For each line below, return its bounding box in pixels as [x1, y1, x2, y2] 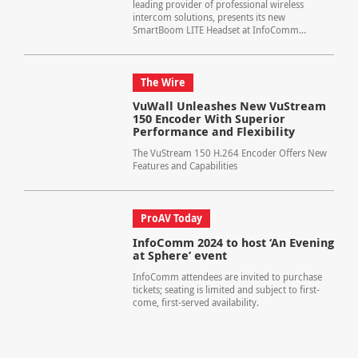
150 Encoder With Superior [132, 110, 285, 128]
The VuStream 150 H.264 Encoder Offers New [132, 146, 327, 161]
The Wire [140, 74, 185, 89]
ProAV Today [140, 211, 202, 226]
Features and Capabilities [132, 159, 237, 173]
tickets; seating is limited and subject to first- [132, 283, 320, 297]
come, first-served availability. [132, 296, 259, 310]
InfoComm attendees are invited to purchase [132, 270, 322, 284]
